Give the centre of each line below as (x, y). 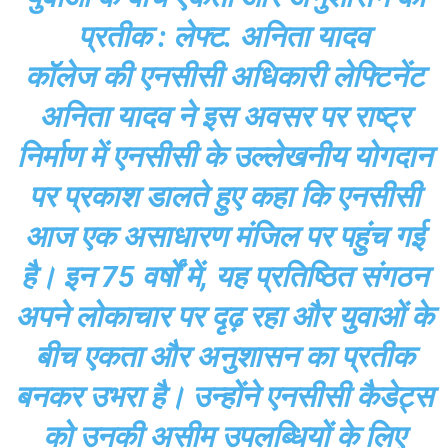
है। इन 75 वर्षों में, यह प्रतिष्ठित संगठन (224, 277)
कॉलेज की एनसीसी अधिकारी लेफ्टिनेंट (224, 77)
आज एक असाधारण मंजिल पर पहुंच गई (224, 237)
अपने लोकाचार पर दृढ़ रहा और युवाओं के (224, 317)
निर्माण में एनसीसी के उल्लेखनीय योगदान (224, 157)
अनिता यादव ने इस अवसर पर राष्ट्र (224, 117)
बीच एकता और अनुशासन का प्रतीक (224, 357)
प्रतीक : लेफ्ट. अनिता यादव (224, 37)
